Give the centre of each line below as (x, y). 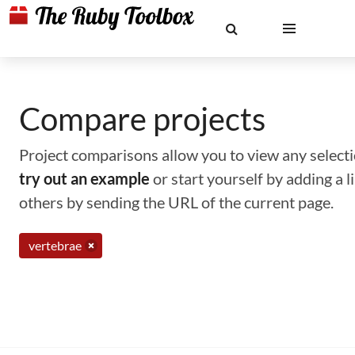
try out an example (84, 178)
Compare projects (142, 119)
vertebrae (55, 245)
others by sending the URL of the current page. (176, 202)
